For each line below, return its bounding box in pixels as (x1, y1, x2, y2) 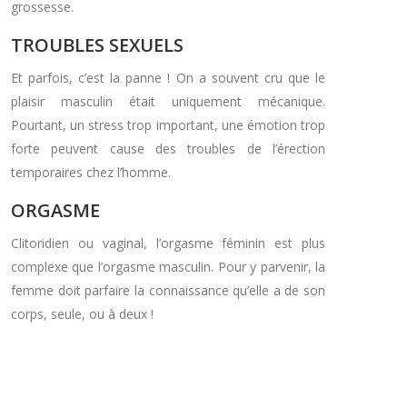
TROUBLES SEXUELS (11, 32, 184, 57)
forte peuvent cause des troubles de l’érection (11, 139, 325, 157)
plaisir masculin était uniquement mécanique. (11, 92, 325, 110)
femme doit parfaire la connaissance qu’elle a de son (11, 281, 325, 299)
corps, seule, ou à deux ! (11, 304, 154, 323)
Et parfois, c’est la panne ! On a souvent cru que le (11, 68, 325, 86)
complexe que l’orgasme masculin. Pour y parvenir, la (11, 257, 325, 275)
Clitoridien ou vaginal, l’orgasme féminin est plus (11, 233, 325, 252)
